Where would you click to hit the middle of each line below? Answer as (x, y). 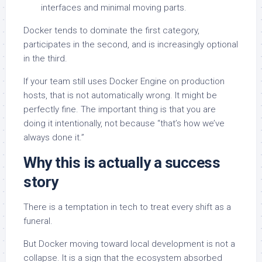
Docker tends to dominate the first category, (111, 31)
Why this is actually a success (122, 163)
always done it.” (54, 138)
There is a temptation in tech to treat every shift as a (127, 207)
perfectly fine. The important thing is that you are (120, 110)
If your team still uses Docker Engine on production (124, 82)
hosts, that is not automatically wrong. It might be (120, 96)
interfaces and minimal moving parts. (114, 8)
